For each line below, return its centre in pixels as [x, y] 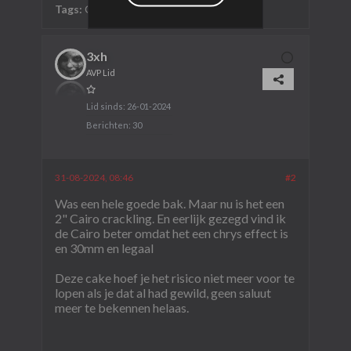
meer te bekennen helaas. [121, 308]
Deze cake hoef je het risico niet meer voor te [174, 278]
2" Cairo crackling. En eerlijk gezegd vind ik [170, 219]
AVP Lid [100, 73]
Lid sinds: [105, 107]
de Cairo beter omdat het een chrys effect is [171, 233]
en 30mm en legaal [104, 248]
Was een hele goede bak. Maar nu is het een [169, 204]
